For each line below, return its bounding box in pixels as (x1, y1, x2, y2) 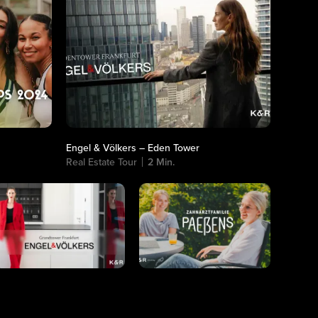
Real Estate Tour (66, 155, 138, 170)
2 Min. (148, 155, 175, 170)
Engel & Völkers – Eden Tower (66, 141, 200, 155)
